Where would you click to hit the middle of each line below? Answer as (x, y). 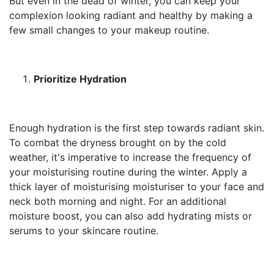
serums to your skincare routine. (84, 231)
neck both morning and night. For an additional (118, 201)
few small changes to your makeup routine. (109, 30)
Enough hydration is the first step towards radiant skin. (137, 128)
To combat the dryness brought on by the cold (118, 143)
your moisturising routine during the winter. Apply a (128, 172)
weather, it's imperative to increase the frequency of (130, 157)
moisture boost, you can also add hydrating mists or (131, 216)
